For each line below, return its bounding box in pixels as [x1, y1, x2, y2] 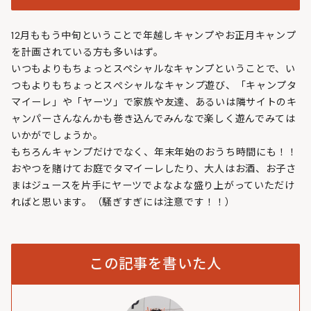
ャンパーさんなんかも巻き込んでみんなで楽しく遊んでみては [11, 112, 296, 126]
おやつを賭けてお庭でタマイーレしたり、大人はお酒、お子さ [11, 162, 296, 176]
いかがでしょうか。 [11, 129, 103, 142]
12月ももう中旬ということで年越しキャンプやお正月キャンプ [11, 29, 296, 42]
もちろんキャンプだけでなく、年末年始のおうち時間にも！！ [11, 146, 297, 159]
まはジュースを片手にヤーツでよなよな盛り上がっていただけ [11, 179, 295, 192]
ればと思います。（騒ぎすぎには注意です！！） [11, 196, 235, 209]
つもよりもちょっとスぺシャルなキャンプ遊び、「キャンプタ [11, 79, 297, 92]
